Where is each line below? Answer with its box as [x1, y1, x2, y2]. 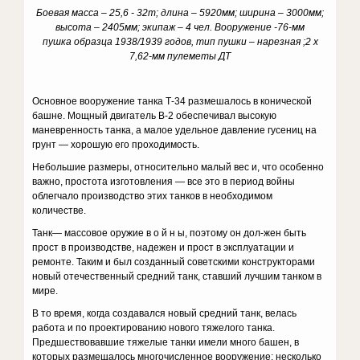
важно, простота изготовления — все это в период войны [32, 176, 296, 187]
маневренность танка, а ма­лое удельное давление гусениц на [32, 125, 317, 136]
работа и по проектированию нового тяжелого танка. [32, 322, 276, 333]
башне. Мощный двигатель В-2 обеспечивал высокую [32, 110, 277, 121]
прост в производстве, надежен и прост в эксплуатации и [32, 242, 295, 253]
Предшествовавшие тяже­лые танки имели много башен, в [32, 337, 300, 348]
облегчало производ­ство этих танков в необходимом [32, 190, 273, 202]
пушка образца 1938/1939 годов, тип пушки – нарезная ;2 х [42, 36, 318, 47]
